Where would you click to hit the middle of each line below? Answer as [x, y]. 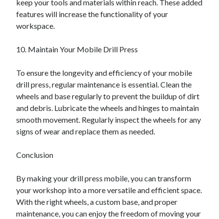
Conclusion [35, 155]
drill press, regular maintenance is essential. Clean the [104, 84]
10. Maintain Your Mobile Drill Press [77, 49]
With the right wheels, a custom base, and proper [97, 202]
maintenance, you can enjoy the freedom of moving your [109, 213]
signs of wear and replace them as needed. [86, 131]
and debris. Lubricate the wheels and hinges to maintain [108, 108]
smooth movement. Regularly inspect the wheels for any [109, 120]
